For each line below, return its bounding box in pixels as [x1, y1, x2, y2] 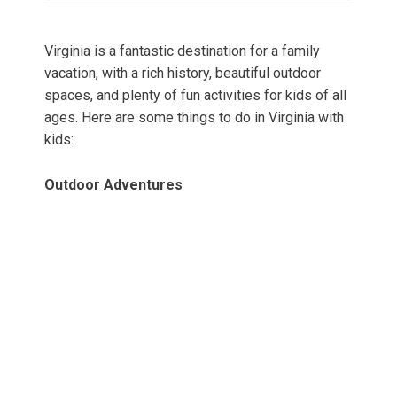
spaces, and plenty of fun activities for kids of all [44, 87, 346, 105]
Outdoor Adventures [44, 176, 183, 194]
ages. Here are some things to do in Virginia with [44, 109, 344, 127]
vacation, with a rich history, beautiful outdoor [44, 65, 321, 82]
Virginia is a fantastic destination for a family [44, 43, 320, 60]
